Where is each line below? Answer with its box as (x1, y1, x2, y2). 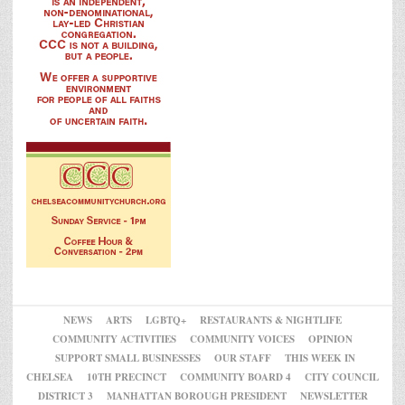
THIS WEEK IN (285, 350, 355, 365)
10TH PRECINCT (87, 369, 166, 384)
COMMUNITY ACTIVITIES (52, 331, 176, 346)
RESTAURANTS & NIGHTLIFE (200, 312, 342, 327)
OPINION (308, 331, 353, 346)
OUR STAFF (214, 350, 271, 365)
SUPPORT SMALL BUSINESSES (55, 350, 201, 365)
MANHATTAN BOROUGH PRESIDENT (106, 388, 287, 403)
